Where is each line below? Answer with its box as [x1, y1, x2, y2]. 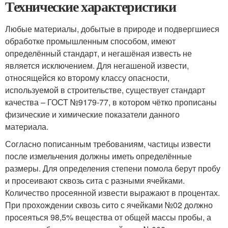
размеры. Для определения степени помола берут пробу [5, 162, 220, 174]
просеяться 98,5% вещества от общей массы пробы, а [5, 211, 211, 223]
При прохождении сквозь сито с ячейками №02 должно [5, 198, 213, 211]
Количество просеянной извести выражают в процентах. [5, 186, 220, 198]
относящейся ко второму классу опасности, [5, 71, 169, 83]
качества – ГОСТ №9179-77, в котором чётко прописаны [5, 96, 217, 108]
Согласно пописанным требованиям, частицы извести [5, 137, 211, 150]
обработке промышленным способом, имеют [5, 35, 176, 47]
